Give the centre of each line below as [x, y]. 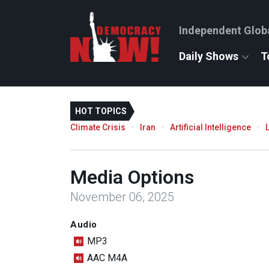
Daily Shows [209, 56]
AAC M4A [107, 258]
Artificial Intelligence [210, 127]
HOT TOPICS [101, 111]
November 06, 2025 [122, 197]
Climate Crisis [98, 127]
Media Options [132, 177]
